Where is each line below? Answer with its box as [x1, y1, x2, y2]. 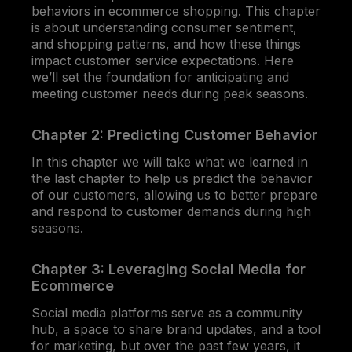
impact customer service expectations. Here [31, 52, 294, 68]
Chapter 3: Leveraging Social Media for [31, 260, 306, 277]
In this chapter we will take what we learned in [31, 153, 308, 170]
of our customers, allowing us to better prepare [31, 186, 317, 203]
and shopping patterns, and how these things [31, 35, 301, 52]
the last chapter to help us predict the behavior [31, 170, 313, 186]
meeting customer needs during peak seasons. [31, 85, 308, 101]
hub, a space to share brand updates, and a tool [31, 321, 321, 337]
